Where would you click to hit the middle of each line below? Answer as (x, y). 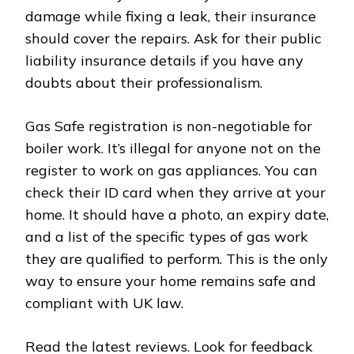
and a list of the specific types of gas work (167, 237)
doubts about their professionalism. (144, 83)
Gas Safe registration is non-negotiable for (169, 126)
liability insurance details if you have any (164, 61)
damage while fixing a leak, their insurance (171, 17)
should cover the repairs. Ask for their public (173, 39)
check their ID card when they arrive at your (175, 193)
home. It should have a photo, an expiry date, (177, 215)
